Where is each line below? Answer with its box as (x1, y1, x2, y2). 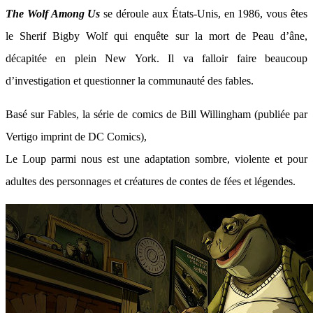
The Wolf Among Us (6, 8, 101, 20)
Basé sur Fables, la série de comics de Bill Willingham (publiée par (6, 108, 307, 120)
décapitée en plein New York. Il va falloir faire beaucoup (6, 52, 307, 64)
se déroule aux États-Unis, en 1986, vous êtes (100, 8, 308, 20)
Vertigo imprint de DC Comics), (6, 131, 147, 143)
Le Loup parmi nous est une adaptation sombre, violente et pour (6, 153, 307, 165)
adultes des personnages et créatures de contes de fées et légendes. (6, 175, 296, 187)
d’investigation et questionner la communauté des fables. (6, 75, 254, 87)
